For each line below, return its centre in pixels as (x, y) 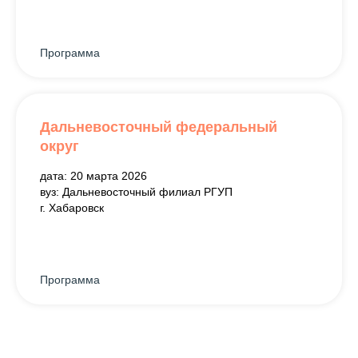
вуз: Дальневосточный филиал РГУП (136, 191)
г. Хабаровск (72, 207)
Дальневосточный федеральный (159, 127)
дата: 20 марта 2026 (93, 175)
